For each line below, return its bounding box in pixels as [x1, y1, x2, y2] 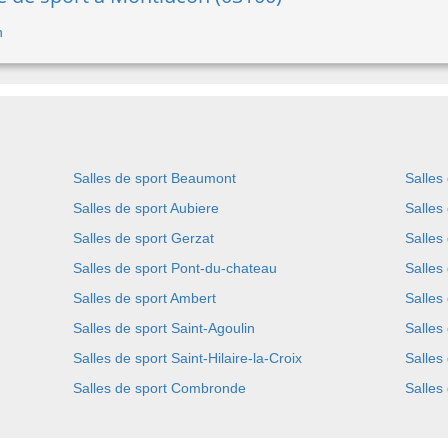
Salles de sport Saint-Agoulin [72, 320, 255, 336]
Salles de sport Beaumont [72, 170, 236, 186]
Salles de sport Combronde [72, 380, 246, 396]
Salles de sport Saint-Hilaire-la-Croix [72, 350, 302, 366]
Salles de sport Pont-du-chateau [72, 260, 277, 276]
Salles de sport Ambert [72, 290, 216, 306]
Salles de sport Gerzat [72, 230, 214, 246]
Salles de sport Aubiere [72, 200, 219, 216]
